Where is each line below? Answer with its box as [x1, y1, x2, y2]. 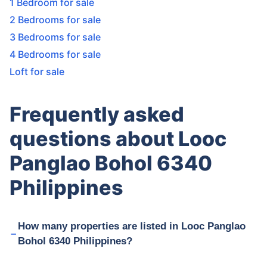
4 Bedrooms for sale [10, 48, 101, 60]
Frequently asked [10, 102, 184, 126]
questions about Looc [10, 126, 226, 151]
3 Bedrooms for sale [10, 31, 101, 43]
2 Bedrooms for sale [10, 14, 101, 26]
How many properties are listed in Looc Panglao [17, 220, 246, 232]
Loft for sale [10, 66, 64, 77]
